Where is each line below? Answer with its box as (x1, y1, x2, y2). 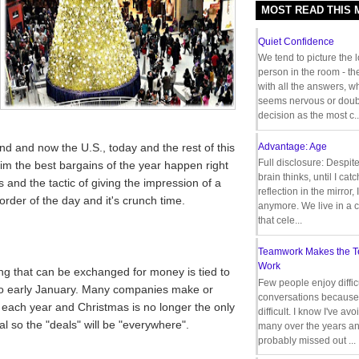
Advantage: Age (258, 141, 327, 153)
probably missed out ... (258, 334, 356, 346)
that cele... (258, 215, 302, 227)
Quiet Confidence (258, 35, 334, 47)
